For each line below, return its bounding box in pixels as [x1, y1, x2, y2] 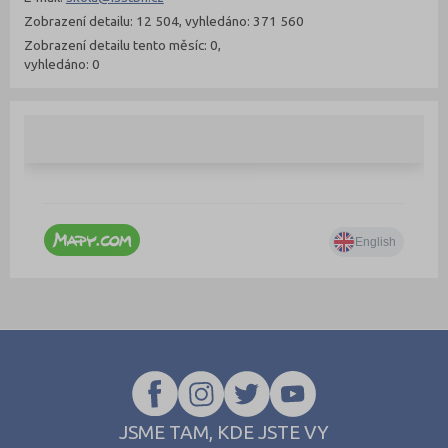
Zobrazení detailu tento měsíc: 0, [23, 36, 221, 53]
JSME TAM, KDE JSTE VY [119, 420, 329, 443]
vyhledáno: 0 [23, 55, 100, 72]
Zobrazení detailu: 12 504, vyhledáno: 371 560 [23, 12, 304, 29]
